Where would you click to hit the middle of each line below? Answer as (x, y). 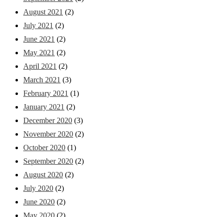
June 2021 (39, 39)
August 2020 (43, 174)
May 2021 (39, 52)
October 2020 (44, 147)
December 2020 (48, 120)
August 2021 (43, 12)
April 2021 (40, 66)
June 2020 (39, 201)
